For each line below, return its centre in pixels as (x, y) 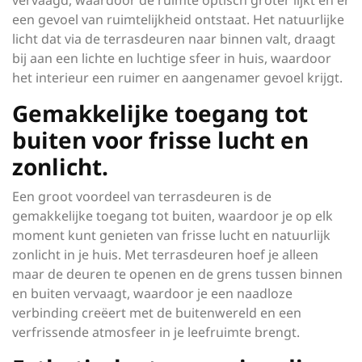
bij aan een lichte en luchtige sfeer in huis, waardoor (172, 58)
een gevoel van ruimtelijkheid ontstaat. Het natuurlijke (178, 19)
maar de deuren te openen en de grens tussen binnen (177, 274)
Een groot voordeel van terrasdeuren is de (142, 196)
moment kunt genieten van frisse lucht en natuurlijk (171, 235)
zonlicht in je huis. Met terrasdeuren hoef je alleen (165, 255)
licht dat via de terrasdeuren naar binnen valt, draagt (174, 39)
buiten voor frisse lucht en (160, 140)
